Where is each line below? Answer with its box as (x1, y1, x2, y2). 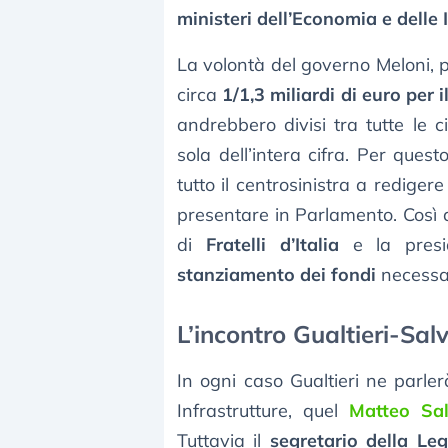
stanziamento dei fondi (177, 263, 376, 287)
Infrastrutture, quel (177, 399, 350, 423)
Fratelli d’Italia (205, 233, 339, 257)
